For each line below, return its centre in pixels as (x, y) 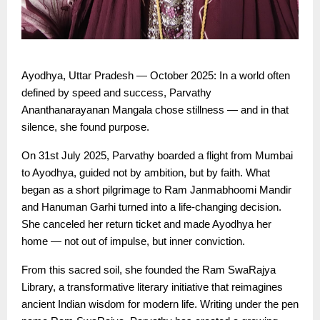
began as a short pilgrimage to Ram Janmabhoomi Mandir (156, 190)
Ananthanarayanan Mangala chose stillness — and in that (155, 110)
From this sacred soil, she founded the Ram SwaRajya (149, 270)
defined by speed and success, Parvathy (116, 92)
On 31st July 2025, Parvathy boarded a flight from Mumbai (157, 155)
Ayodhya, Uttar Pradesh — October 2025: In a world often (156, 75)
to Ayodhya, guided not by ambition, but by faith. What (146, 172)
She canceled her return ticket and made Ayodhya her (146, 224)
